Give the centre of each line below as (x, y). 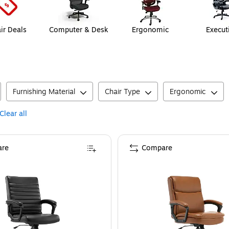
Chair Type (122, 92)
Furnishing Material (44, 92)
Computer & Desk (79, 30)
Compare (157, 148)
